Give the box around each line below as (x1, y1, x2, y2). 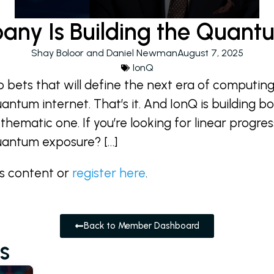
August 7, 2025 (177, 46, 243, 59)
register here (72, 165, 146, 181)
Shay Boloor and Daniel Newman (31, 46, 177, 59)
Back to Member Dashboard (84, 220, 199, 232)
